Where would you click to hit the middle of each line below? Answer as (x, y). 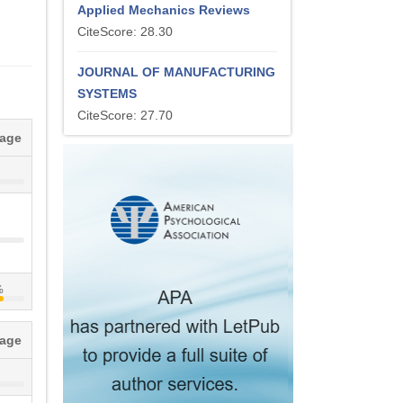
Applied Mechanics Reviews (164, 10)
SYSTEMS (107, 94)
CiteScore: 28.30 (125, 31)
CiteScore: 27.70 (125, 115)
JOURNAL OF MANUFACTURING (176, 72)
